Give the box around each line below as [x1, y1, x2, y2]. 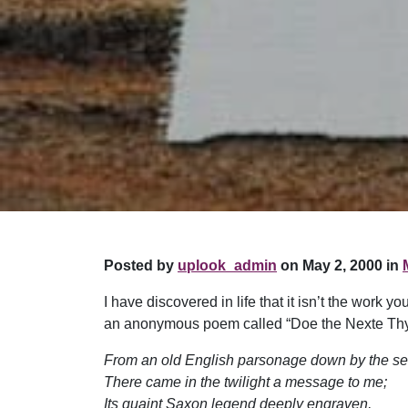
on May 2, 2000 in [277, 258, 399, 274]
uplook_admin [178, 258, 277, 274]
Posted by [104, 258, 178, 274]
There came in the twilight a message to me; [104, 374, 387, 391]
